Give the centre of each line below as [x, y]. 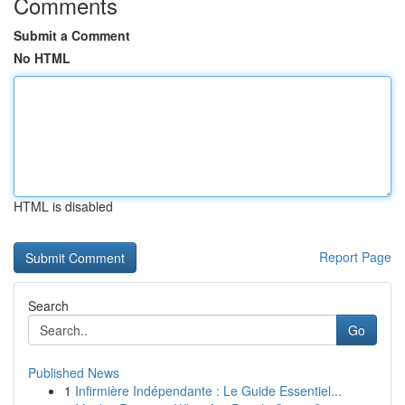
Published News [74, 372]
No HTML [42, 58]
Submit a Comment [72, 35]
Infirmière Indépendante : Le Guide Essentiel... [208, 391]
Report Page [355, 257]
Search [48, 306]
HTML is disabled [63, 206]
